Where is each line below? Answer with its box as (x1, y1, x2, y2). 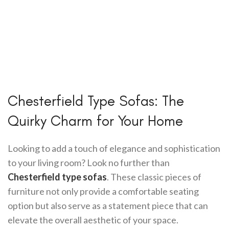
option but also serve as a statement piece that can (8, 200, 208, 211)
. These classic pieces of (107, 171, 201, 182)
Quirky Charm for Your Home (8, 112, 183, 129)
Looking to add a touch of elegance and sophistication (8, 143, 220, 154)
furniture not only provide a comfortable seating (8, 186, 199, 197)
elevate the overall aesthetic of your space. (8, 214, 178, 225)
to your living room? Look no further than (8, 157, 170, 168)
